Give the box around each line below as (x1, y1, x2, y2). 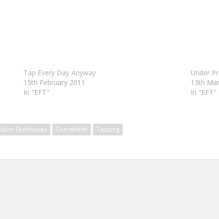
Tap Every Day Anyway (23, 67, 96, 77)
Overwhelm (56, 125, 88, 133)
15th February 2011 (23, 77, 85, 87)
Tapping (96, 125, 119, 133)
